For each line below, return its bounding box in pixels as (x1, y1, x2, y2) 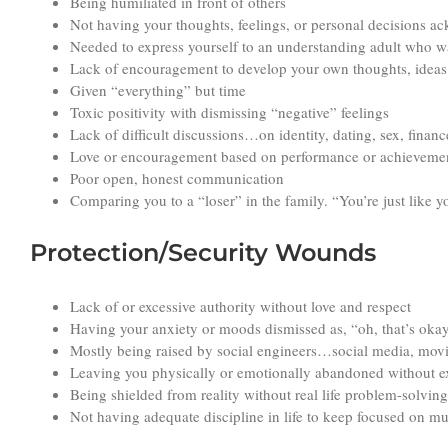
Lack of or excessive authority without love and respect (70, 296, 411, 317)
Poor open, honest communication (70, 168, 284, 189)
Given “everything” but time (70, 80, 246, 101)
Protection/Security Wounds (30, 238, 376, 268)
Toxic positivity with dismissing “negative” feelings (70, 102, 389, 123)
